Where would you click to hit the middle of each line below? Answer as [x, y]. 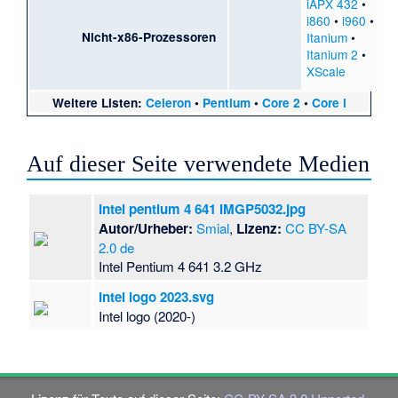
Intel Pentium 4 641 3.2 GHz [181, 267]
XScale [326, 72]
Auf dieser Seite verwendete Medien [199, 164]
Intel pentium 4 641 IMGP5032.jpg [203, 209]
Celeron [168, 102]
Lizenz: [259, 229]
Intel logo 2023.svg [157, 297]
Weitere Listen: [99, 102]
